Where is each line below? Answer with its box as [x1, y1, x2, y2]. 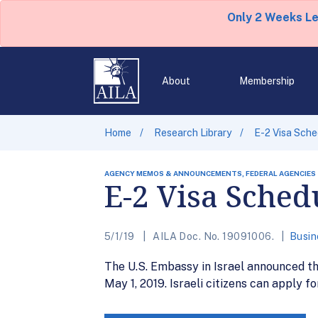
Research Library [154, 127, 231, 138]
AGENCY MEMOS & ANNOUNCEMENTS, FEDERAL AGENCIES [104, 169, 316, 177]
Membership [238, 75, 295, 87]
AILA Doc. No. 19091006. [150, 231, 277, 242]
